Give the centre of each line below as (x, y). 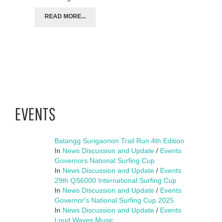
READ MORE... (65, 16)
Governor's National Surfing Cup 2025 (114, 200)
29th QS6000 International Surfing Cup (115, 180)
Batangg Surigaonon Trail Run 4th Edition (119, 140)
